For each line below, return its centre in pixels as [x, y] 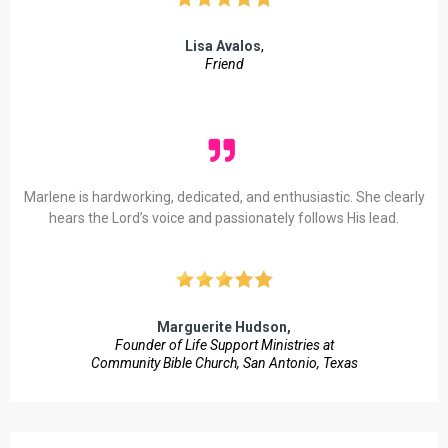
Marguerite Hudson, [224, 326]
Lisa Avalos [222, 45]
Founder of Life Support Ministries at [224, 344]
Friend [224, 63]
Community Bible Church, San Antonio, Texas [224, 362]
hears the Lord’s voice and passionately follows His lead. [224, 217]
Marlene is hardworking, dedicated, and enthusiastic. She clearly [224, 196]
